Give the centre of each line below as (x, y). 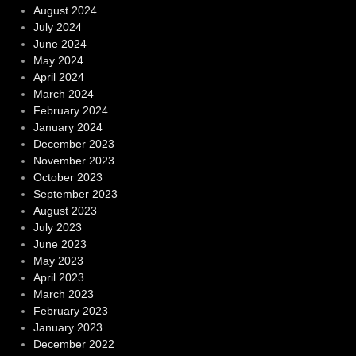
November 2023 (74, 160)
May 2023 (58, 260)
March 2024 (63, 93)
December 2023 (74, 143)
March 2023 (63, 294)
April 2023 (58, 277)
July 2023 (57, 227)
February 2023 (70, 310)
